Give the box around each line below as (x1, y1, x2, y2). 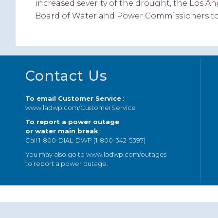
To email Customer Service (25, 94, 121, 102)
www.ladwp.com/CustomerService (25, 103, 136, 111)
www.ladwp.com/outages (86, 150, 166, 158)
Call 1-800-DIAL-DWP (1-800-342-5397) (25, 136, 145, 144)
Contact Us (25, 67, 108, 84)
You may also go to (25, 150, 86, 158)
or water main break (25, 127, 98, 135)
